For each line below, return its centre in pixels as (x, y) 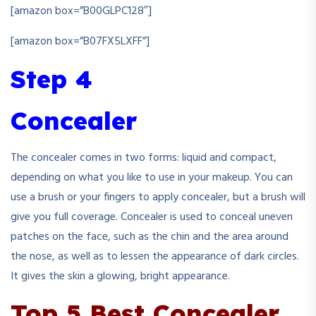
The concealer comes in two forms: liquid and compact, (144, 158)
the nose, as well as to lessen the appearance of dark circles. (155, 256)
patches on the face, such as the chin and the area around (150, 237)
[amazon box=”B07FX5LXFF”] (80, 42)
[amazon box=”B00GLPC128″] (81, 11)
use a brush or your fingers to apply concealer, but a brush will (158, 197)
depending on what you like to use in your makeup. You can (152, 177)
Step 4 (51, 79)
